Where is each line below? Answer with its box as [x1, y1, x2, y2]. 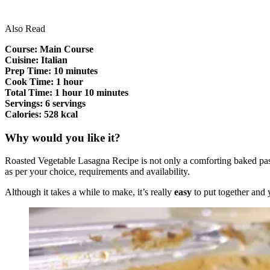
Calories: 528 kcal [5, 108, 78, 119]
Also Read [5, 23, 45, 34]
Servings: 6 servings [5, 98, 86, 108]
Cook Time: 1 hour [5, 76, 83, 87]
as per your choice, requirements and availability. [5, 166, 190, 177]
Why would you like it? [5, 131, 121, 144]
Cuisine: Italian [5, 54, 67, 65]
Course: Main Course [5, 43, 93, 54]
